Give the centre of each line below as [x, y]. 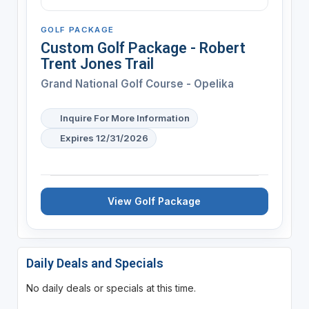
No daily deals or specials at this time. [111, 288]
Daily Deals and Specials [94, 263]
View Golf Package [154, 201]
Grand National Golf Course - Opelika [137, 83]
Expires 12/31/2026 [104, 138]
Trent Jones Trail [97, 63]
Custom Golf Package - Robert [143, 48]
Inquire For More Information [124, 118]
